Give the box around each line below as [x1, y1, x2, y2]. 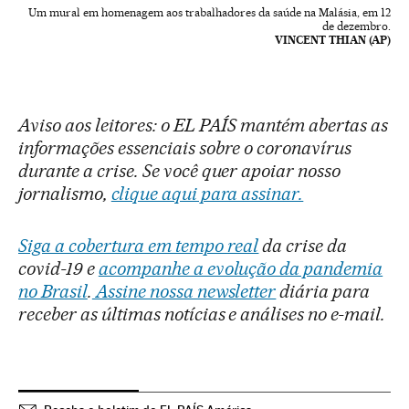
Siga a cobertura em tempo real [18, 235, 259, 257]
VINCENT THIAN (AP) [275, 33, 391, 47]
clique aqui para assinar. [110, 183, 304, 205]
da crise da [258, 235, 348, 257]
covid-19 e [18, 257, 99, 280]
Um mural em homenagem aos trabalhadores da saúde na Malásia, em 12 [28, 5, 391, 20]
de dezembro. [322, 19, 391, 34]
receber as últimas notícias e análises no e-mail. [18, 303, 386, 326]
